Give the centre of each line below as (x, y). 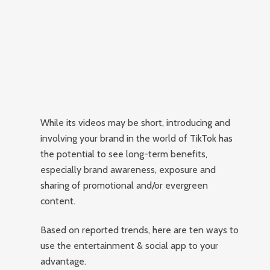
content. (58, 201)
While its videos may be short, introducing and (136, 123)
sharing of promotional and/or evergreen (124, 185)
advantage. (68, 261)
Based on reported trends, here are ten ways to (140, 230)
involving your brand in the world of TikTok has (137, 138)
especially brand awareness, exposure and (128, 170)
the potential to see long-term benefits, (124, 154)
